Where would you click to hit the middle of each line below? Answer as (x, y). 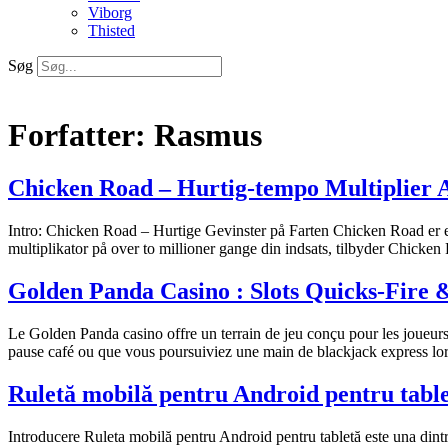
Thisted (111, 31)
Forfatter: (81, 134)
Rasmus (208, 134)
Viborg (110, 13)
